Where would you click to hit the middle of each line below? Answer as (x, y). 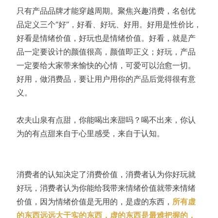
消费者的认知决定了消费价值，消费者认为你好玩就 (106, 174)
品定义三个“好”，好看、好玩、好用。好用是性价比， (109, 24)
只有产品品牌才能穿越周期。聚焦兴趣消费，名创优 (106, 10)
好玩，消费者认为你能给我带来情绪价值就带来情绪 (106, 188)
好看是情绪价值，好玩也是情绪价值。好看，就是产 (106, 38)
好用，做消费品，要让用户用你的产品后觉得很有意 (106, 79)
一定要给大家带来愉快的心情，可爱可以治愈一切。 (106, 65)
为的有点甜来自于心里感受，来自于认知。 (90, 133)
